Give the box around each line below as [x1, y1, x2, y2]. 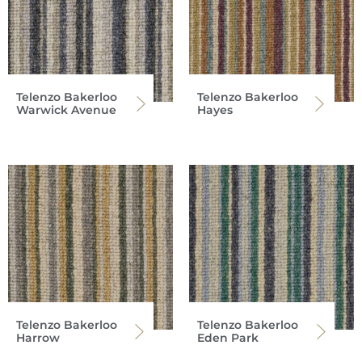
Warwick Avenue [16, 103, 116, 118]
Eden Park [197, 330, 259, 346]
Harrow [16, 330, 60, 346]
